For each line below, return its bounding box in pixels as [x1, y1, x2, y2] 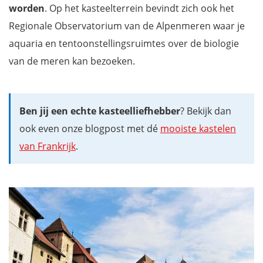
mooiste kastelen [160, 122, 236, 135]
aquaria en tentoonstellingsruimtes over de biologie [9, 36, 239, 50]
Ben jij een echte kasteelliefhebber [19, 104, 180, 117]
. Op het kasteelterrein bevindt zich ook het [45, 1, 234, 15]
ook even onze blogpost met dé [19, 122, 160, 135]
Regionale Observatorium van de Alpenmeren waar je [9, 19, 245, 32]
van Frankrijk [19, 139, 76, 153]
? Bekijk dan [180, 104, 231, 117]
